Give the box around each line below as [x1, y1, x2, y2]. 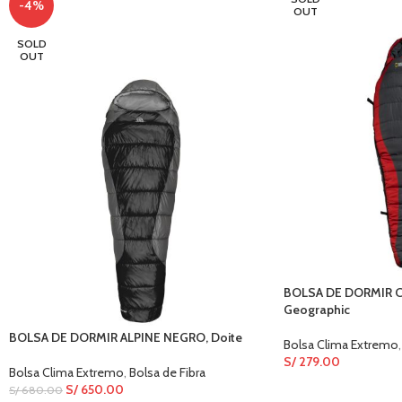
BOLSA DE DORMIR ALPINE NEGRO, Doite [9, 328, 242, 345]
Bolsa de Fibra [129, 363, 205, 380]
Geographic [283, 301, 350, 318]
